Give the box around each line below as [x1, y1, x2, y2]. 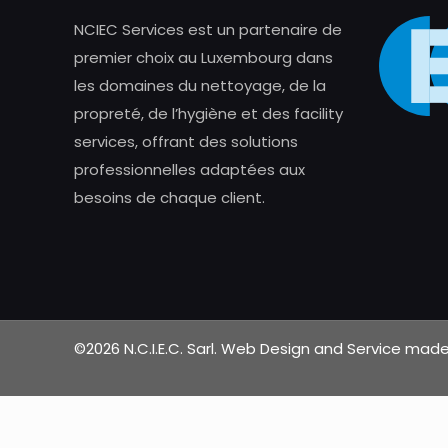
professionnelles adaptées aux [74, 159, 305, 180]
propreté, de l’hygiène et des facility [74, 103, 343, 124]
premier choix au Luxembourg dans [74, 47, 333, 68]
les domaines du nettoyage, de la [74, 75, 326, 96]
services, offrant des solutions [74, 131, 298, 152]
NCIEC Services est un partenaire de [74, 19, 342, 40]
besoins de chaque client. [74, 187, 265, 208]
